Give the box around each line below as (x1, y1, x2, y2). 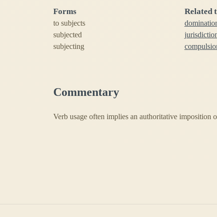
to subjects (53, 19, 85, 28)
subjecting (53, 42, 84, 51)
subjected (53, 31, 82, 39)
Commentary (53, 86, 119, 99)
